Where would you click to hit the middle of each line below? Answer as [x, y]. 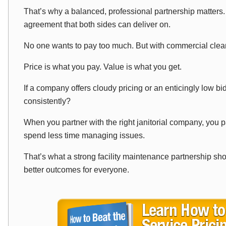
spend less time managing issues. [84, 135]
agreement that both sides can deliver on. [97, 24]
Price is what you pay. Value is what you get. [103, 67]
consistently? [47, 101]
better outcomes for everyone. [76, 170]
